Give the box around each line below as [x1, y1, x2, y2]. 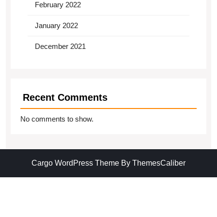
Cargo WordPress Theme [31, 159, 119, 167]
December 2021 [35, 42, 86, 50]
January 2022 [35, 21, 78, 30]
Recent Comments [23, 92, 108, 103]
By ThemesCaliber [119, 159, 186, 167]
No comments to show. [20, 115, 93, 123]
